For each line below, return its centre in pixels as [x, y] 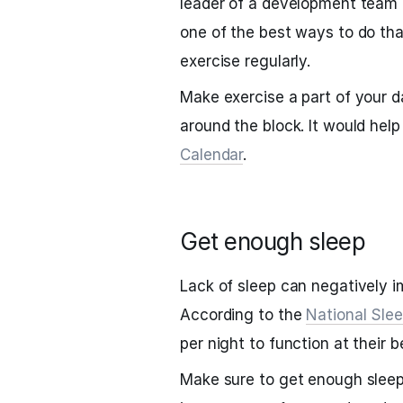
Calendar [212, 155]
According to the [243, 315]
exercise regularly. [246, 61]
